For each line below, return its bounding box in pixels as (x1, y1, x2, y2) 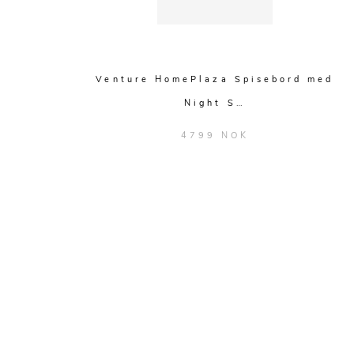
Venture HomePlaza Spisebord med (96, 73, 334, 85)
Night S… (184, 97, 246, 109)
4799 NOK (180, 130, 250, 141)
